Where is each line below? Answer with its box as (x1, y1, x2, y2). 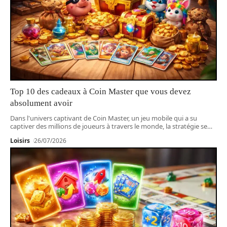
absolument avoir (10, 98, 72, 108)
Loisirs (10, 136, 30, 145)
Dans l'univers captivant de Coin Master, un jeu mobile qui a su (10, 113, 197, 123)
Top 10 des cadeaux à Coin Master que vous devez (10, 87, 191, 97)
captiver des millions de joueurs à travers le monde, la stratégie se (10, 122, 207, 131)
